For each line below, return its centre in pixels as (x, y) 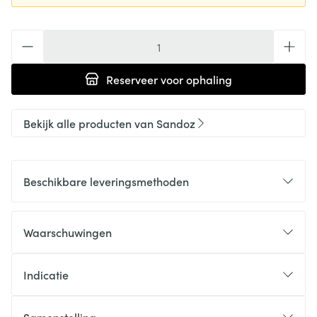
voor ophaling (195, 79)
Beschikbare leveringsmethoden (106, 181)
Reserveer (132, 79)
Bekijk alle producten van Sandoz (109, 123)
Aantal (28, 37)
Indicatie (46, 275)
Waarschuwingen (68, 232)
